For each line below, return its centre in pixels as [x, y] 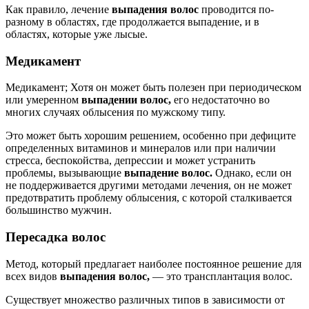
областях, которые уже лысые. [77, 34]
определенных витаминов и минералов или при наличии [141, 148]
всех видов [33, 276]
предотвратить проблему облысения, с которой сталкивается [149, 198]
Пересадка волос [56, 237]
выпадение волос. [168, 173]
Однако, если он [252, 173]
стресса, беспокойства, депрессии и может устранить [130, 161]
